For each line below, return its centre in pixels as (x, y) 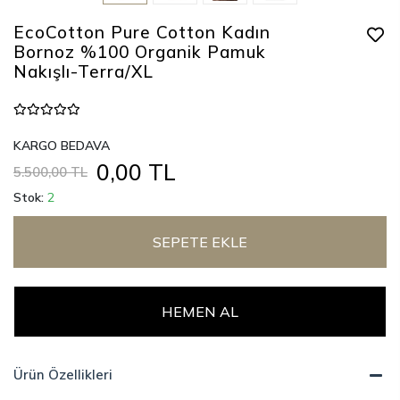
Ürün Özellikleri (63, 375)
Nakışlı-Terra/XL (83, 71)
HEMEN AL (200, 312)
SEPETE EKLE (200, 242)
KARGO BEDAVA (62, 146)
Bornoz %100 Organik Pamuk (140, 52)
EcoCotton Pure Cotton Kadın (142, 32)
